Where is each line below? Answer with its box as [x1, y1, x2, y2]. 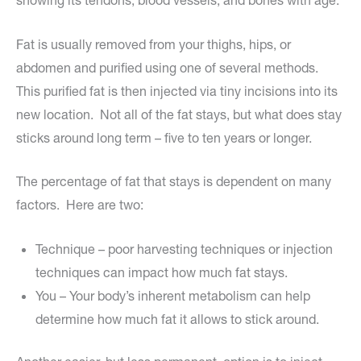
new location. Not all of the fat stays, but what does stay [16, 106, 342, 122]
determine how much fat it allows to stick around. [35, 311, 319, 328]
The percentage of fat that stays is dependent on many [16, 173, 331, 190]
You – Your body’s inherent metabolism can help [35, 288, 310, 305]
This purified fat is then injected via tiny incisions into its [16, 82, 338, 99]
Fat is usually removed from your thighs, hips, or [16, 35, 291, 52]
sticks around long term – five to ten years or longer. [16, 129, 312, 146]
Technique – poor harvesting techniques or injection [35, 241, 333, 258]
